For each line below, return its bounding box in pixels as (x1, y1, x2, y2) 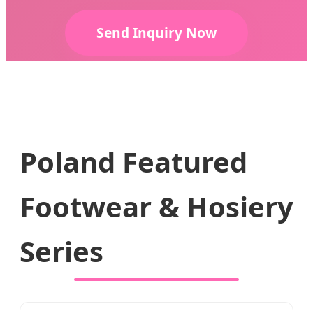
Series (20, 232, 103, 271)
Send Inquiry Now (96, 22, 217, 42)
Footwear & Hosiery (20, 187, 293, 226)
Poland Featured (20, 143, 247, 182)
